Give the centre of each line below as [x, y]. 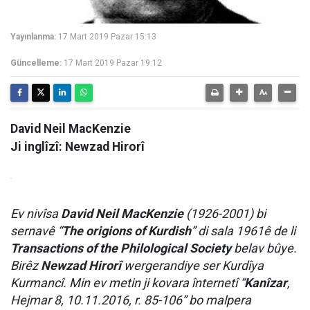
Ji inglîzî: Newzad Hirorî [77, 147]
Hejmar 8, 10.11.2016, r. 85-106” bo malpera [131, 300]
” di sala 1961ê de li [243, 231]
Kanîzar [266, 283]
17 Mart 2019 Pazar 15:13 [107, 37]
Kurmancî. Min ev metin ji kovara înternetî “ [127, 283]
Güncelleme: [36, 63]
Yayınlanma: [33, 37]
